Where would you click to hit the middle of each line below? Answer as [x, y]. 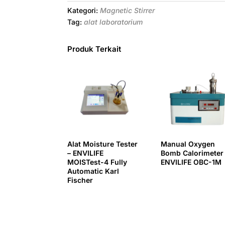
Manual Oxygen [188, 144]
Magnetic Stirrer [128, 11]
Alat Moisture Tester [103, 144]
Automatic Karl [93, 171]
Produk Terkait [94, 49]
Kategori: [84, 11]
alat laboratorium [114, 22]
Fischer [80, 180]
